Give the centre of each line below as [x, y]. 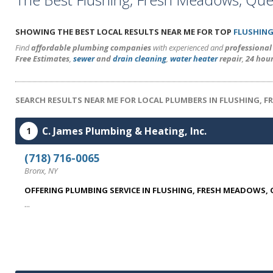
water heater [194, 58]
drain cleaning [140, 58]
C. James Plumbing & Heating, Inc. [124, 131]
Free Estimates [42, 58]
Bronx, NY [41, 171]
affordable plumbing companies [91, 48]
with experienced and [188, 48]
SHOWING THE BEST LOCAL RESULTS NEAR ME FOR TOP [124, 32]
